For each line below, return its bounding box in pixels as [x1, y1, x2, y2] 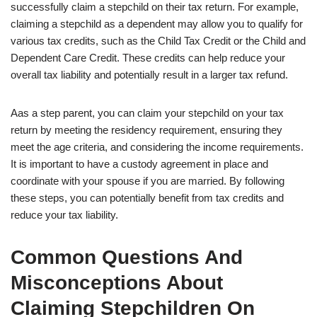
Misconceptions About [11, 272, 223, 294]
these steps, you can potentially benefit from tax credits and [11, 192, 284, 204]
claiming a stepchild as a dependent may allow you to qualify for [11, 18, 303, 30]
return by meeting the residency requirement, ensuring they [11, 124, 282, 137]
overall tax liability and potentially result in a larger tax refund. [11, 69, 288, 81]
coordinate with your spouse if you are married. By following [11, 175, 284, 188]
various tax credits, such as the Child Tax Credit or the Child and [11, 35, 306, 47]
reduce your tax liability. [11, 209, 118, 221]
